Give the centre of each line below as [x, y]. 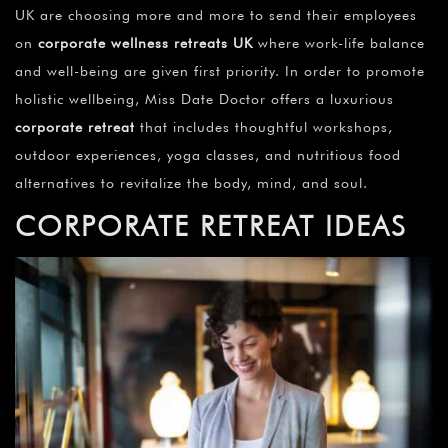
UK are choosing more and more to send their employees [216, 15]
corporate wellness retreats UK [145, 43]
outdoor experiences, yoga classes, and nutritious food [208, 155]
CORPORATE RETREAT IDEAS [211, 226]
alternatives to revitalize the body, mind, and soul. [191, 183]
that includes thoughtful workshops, [264, 127]
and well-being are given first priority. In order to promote [220, 71]
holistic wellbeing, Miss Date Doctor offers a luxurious [204, 99]
